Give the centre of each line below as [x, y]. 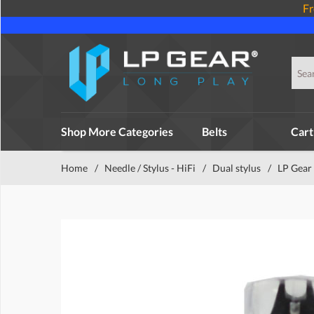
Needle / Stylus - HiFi [150, 168]
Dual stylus [237, 168]
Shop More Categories [117, 131]
